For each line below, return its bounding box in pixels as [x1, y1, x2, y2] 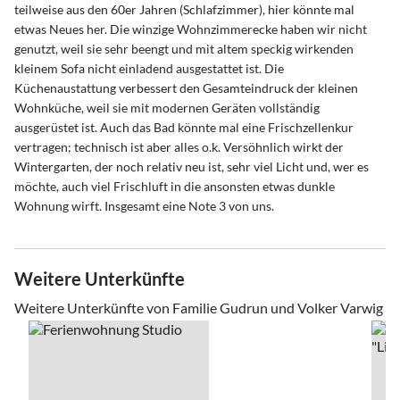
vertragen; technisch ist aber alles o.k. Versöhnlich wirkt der [14, 139, 344, 155]
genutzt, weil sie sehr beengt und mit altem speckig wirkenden [14, 41, 354, 57]
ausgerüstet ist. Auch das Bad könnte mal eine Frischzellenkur [14, 120, 354, 136]
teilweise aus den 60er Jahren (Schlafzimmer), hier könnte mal [14, 2, 354, 18]
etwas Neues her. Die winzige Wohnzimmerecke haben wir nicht [14, 21, 367, 37]
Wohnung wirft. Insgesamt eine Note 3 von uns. [14, 198, 274, 214]
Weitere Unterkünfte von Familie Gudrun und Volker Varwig [14, 299, 383, 317]
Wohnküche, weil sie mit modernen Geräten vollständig [14, 100, 320, 116]
